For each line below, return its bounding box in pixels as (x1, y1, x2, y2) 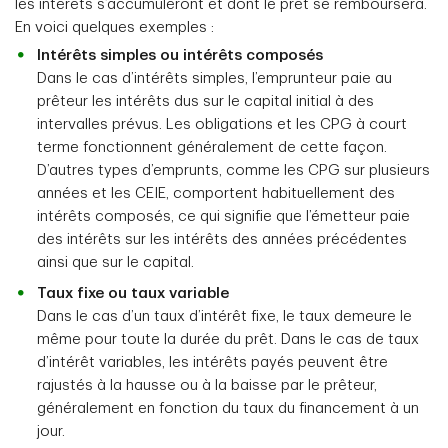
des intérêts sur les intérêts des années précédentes (37, 232, 407, 247)
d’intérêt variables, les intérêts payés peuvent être (37, 355, 388, 370)
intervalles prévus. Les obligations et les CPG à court (37, 117, 407, 132)
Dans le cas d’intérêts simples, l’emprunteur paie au (37, 71, 392, 86)
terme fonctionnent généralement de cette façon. (37, 140, 387, 155)
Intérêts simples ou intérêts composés (37, 48, 323, 63)
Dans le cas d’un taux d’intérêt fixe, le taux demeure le (37, 309, 412, 324)
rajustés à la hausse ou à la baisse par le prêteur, (37, 378, 377, 393)
